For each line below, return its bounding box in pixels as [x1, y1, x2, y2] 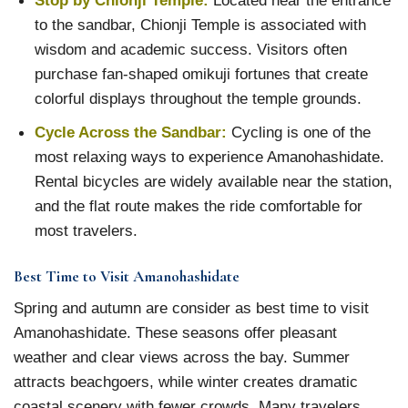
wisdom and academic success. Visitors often [34, 39, 347, 58]
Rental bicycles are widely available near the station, [34, 172, 393, 191]
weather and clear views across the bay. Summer [14, 348, 350, 367]
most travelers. [34, 221, 138, 240]
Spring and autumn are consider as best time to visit [14, 299, 369, 318]
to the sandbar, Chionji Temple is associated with [34, 15, 366, 34]
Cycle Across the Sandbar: [34, 123, 227, 142]
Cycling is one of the [226, 123, 371, 142]
